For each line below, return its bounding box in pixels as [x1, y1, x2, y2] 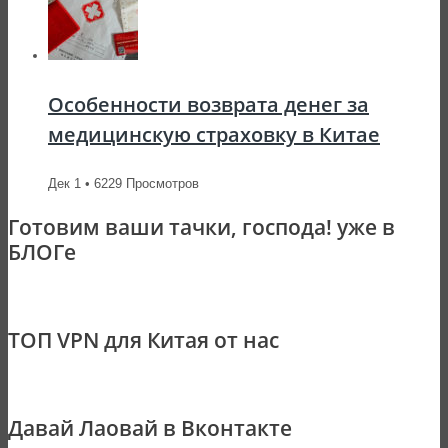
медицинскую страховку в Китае [48, 120, 380, 148]
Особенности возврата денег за [48, 90, 369, 118]
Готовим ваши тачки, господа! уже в [8, 212, 395, 241]
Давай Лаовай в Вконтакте [8, 413, 292, 442]
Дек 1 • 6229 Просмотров [48, 175, 199, 191]
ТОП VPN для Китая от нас [8, 325, 279, 354]
